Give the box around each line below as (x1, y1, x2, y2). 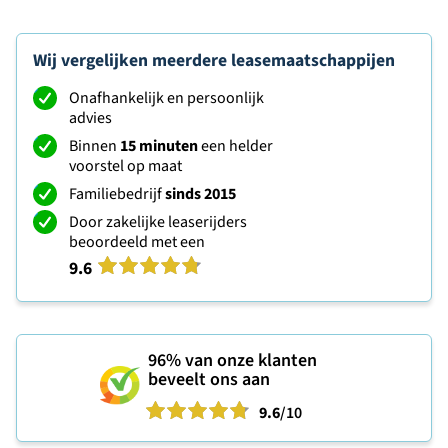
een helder (198, 135, 273, 158)
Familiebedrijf (69, 183, 165, 206)
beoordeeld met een (69, 231, 205, 254)
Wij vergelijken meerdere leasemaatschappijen (33, 48, 395, 74)
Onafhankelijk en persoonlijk (69, 87, 264, 110)
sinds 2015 (165, 183, 236, 206)
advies (69, 107, 112, 130)
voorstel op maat (69, 155, 182, 178)
